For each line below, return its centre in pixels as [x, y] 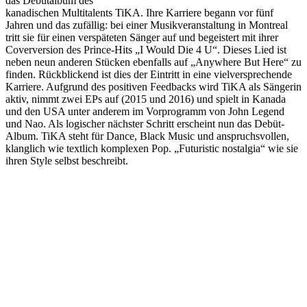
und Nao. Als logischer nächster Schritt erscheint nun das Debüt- [145, 123]
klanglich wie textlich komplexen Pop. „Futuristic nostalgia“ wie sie [152, 148]
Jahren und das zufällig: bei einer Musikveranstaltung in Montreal [147, 25]
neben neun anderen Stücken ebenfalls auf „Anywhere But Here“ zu [153, 62]
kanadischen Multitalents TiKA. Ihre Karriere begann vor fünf [139, 12]
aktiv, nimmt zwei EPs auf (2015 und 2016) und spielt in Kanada [146, 99]
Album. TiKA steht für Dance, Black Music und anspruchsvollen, [147, 136]
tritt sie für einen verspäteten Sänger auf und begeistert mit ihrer [142, 37]
